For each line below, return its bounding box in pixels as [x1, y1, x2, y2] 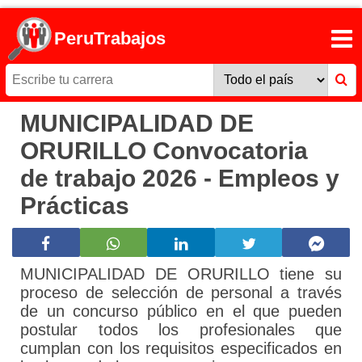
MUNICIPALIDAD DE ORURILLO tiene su [20, 265, 342, 284]
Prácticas [20, 192, 129, 220]
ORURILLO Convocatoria [20, 137, 308, 165]
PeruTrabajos [54, 28, 166, 49]
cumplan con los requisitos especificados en [20, 339, 342, 358]
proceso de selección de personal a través [20, 284, 342, 302]
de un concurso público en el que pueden [20, 302, 342, 321]
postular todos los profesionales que [20, 321, 342, 339]
